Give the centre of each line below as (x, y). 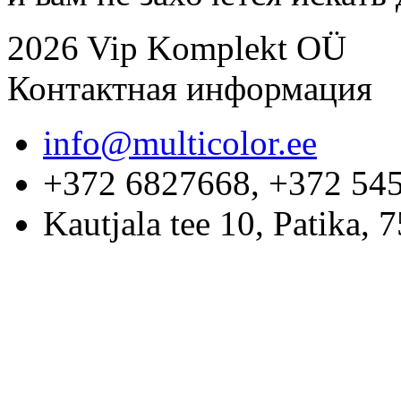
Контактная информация (190, 88)
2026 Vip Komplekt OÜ (177, 47)
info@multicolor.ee (180, 142)
